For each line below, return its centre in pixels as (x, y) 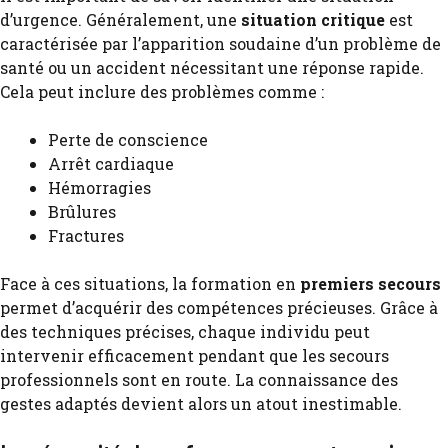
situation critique (313, 19)
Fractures (86, 235)
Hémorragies (99, 187)
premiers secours (370, 283)
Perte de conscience (128, 139)
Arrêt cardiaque (111, 163)
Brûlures (82, 211)
